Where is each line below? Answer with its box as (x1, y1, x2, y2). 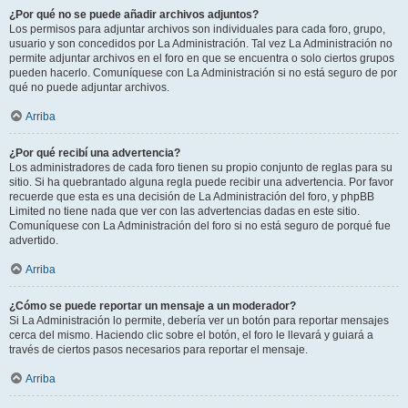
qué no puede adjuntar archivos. (9, 81, 169, 94)
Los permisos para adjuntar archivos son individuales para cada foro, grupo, (9, 23, 385, 36)
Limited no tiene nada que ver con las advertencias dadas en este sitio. (9, 205, 360, 218)
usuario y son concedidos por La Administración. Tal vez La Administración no (9, 37, 393, 50)
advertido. (9, 234, 58, 247)
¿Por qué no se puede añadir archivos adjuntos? (9, 8, 259, 21)
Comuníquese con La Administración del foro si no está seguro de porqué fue (9, 219, 391, 232)
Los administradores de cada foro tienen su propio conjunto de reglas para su (9, 161, 393, 174)
